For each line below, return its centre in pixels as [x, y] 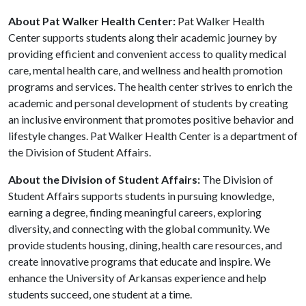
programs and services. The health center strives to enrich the [150, 86]
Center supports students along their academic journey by [142, 37]
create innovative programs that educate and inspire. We [139, 261]
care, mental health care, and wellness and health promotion [145, 70]
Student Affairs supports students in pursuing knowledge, [141, 196]
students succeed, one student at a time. [100, 294]
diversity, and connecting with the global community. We [139, 228]
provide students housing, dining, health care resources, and [145, 245]
